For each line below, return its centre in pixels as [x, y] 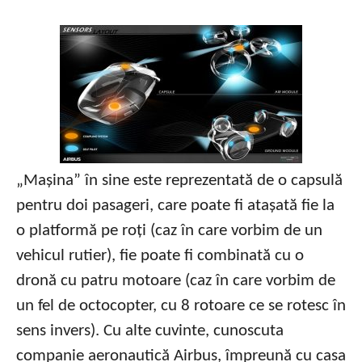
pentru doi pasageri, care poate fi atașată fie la [175, 206]
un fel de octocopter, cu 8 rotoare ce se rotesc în [181, 306]
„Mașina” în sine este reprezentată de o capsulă [179, 181]
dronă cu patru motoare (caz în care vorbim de [176, 281]
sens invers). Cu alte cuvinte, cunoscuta [150, 331]
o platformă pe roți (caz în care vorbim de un [169, 231]
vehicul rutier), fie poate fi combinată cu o [160, 256]
